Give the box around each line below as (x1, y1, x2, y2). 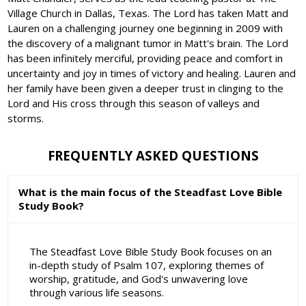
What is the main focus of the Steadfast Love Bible (18, 185, 283, 199)
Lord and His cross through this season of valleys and (8, 96, 260, 111)
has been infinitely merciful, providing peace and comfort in (8, 51, 283, 66)
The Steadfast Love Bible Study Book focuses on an (29, 244, 272, 258)
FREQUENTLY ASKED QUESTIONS (47, 146, 259, 164)
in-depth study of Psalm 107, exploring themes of (29, 258, 264, 272)
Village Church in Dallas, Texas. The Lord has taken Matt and (8, 6, 289, 20)
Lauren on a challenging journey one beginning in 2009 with (8, 21, 283, 36)
